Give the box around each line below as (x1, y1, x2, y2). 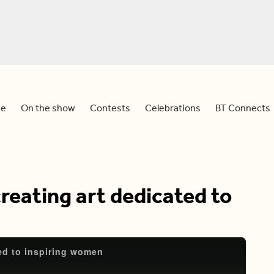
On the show (21, 102, 75, 114)
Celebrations (145, 102, 201, 114)
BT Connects (215, 102, 270, 114)
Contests (90, 102, 130, 114)
